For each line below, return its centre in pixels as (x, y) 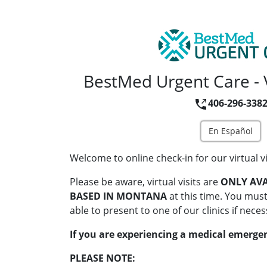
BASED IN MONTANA (118, 196)
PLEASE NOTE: (103, 258)
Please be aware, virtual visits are (145, 182)
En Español (231, 131)
